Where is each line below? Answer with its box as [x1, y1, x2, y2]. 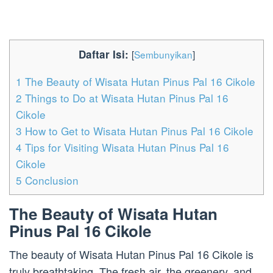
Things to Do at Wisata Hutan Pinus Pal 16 [22, 90, 229, 106]
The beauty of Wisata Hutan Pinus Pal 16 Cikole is [9, 246, 253, 263]
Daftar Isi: [78, 47, 129, 62]
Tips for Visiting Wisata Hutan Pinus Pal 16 [22, 140, 229, 155]
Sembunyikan [133, 48, 193, 62]
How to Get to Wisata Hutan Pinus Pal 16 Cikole [22, 123, 253, 139]
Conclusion [22, 172, 79, 188]
